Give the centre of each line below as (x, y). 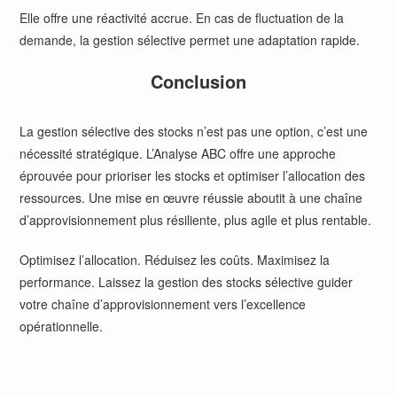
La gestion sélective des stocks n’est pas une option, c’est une (194, 131)
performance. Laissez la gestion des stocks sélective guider (187, 282)
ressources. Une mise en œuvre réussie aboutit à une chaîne (191, 198)
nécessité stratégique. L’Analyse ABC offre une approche (178, 153)
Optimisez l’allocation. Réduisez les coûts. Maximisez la (175, 260)
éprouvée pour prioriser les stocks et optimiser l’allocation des (193, 175)
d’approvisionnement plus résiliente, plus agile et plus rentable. (196, 220)
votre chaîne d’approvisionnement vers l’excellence (163, 304)
